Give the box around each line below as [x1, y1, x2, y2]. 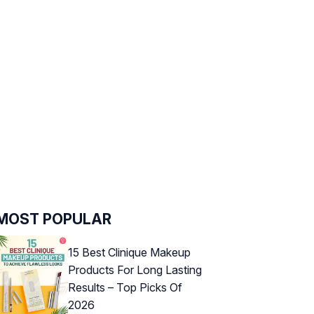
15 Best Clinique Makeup [68, 245, 191, 259]
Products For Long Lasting [68, 262, 202, 277]
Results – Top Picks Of [68, 280, 182, 294]
